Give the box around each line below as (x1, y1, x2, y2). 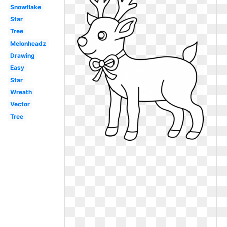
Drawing (10, 52, 35, 59)
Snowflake (10, 3, 41, 11)
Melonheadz (10, 40, 46, 47)
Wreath (10, 88, 32, 96)
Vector (10, 100, 30, 108)
